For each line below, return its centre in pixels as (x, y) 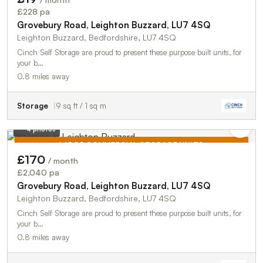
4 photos (41, 129)
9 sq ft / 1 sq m (81, 105)
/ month (63, 160)
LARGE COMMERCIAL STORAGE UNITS (131, 144)
